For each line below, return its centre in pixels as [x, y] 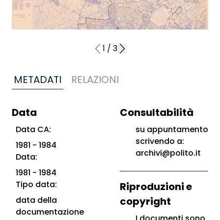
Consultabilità [157, 112]
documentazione [50, 212]
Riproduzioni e [156, 187]
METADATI [38, 80]
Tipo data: [36, 184]
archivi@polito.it [168, 153]
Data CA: [33, 129]
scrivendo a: [160, 141]
